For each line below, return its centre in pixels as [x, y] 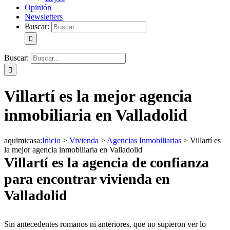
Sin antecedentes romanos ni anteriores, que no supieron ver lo [105, 224]
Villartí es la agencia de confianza [107, 162]
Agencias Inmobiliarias [144, 140]
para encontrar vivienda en [87, 179]
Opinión [38, 7]
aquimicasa [22, 140]
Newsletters [44, 17]
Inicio [51, 140]
